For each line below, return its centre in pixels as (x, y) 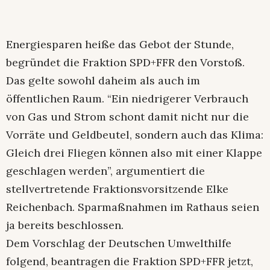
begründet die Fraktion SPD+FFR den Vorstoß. (125, 63)
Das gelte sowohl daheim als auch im (103, 81)
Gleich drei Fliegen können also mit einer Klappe (134, 153)
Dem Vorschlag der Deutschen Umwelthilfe (119, 243)
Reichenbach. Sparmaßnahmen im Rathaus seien (133, 207)
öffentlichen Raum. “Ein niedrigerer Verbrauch (127, 99)
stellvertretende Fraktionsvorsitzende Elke (117, 189)
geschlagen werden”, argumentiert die (105, 171)
